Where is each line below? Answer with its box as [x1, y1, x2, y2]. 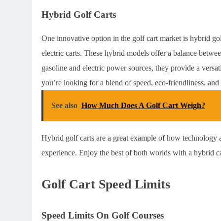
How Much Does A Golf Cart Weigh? [81, 101, 205, 110]
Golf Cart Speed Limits [41, 177, 170, 192]
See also [51, 101, 77, 110]
